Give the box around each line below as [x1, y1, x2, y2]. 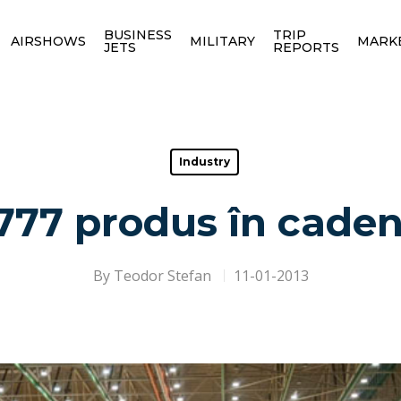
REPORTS [272, 38, 339, 55]
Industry [179, 155, 230, 168]
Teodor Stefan [113, 266, 211, 286]
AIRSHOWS [10, 32, 86, 49]
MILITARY [189, 32, 255, 49]
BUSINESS [103, 26, 172, 43]
